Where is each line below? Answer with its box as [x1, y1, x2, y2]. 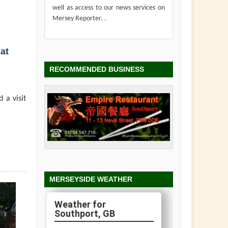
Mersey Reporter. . [52, 15, 106, 23]
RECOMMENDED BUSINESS [49, 65, 144, 73]
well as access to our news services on [52, 4, 165, 12]
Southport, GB [54, 208, 115, 219]
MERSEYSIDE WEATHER [49, 175, 132, 183]
